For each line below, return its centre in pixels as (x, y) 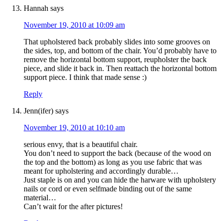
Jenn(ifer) (38, 111)
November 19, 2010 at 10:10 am (74, 128)
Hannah (36, 8)
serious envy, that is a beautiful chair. (81, 145)
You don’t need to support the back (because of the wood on (117, 153)
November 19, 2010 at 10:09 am (74, 25)
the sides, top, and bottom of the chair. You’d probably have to (120, 51)
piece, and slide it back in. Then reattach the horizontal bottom (120, 69)
